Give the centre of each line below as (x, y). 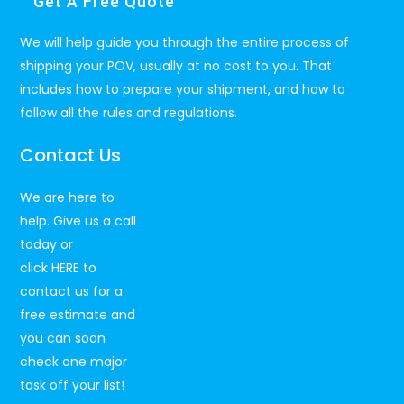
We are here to (68, 198)
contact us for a (72, 292)
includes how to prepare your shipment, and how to (183, 90)
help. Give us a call (78, 221)
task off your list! (73, 386)
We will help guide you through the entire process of (185, 43)
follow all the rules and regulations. (129, 113)
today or (47, 245)
